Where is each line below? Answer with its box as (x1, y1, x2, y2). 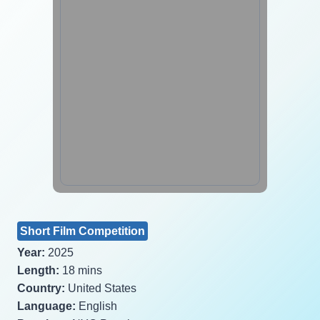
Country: (17, 281, 65, 294)
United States (65, 281, 136, 294)
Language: (17, 299, 76, 312)
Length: (17, 264, 59, 276)
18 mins (59, 264, 102, 276)
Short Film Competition (20, 224, 145, 237)
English (76, 299, 117, 312)
